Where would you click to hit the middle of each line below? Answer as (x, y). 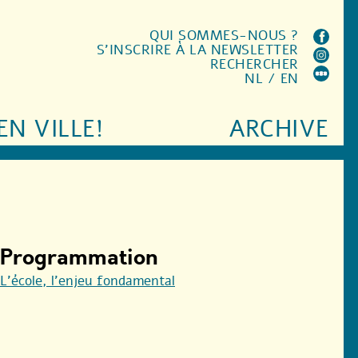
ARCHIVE (279, 129)
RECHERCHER (254, 64)
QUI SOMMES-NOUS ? (224, 36)
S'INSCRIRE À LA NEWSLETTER (197, 50)
